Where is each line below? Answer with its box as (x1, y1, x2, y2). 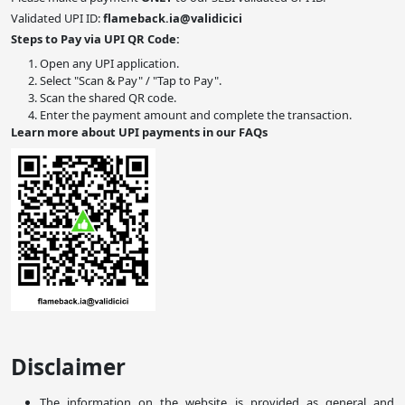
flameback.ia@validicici (103, 10, 242, 27)
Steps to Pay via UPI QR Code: (11, 31, 180, 48)
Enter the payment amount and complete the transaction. (40, 107, 352, 124)
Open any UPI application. (40, 55, 179, 72)
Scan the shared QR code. (40, 89, 176, 107)
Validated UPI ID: (11, 10, 103, 27)
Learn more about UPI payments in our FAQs (11, 124, 268, 141)
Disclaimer (11, 352, 126, 382)
